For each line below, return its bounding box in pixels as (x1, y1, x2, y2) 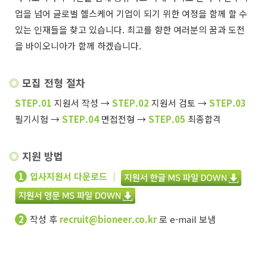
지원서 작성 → (52, 96, 113, 109)
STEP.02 (112, 96, 150, 109)
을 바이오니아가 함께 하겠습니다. (15, 39, 142, 52)
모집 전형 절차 (19, 75, 85, 91)
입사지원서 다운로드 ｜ (30, 170, 119, 183)
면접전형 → (99, 112, 149, 125)
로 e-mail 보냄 (157, 212, 216, 225)
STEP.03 (209, 96, 247, 109)
